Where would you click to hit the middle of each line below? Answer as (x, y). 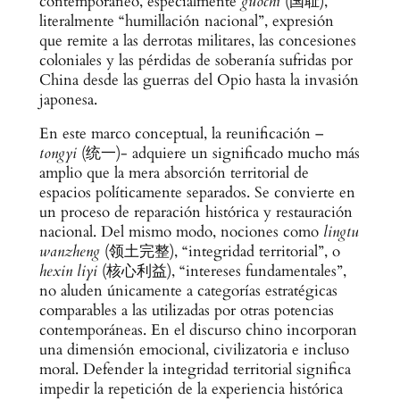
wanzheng (69, 252)
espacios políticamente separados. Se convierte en (197, 193)
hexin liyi (68, 271)
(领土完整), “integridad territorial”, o (220, 252)
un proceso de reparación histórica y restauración (196, 212)
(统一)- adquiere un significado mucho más (218, 154)
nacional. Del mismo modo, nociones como (181, 232)
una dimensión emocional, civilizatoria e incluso (194, 350)
